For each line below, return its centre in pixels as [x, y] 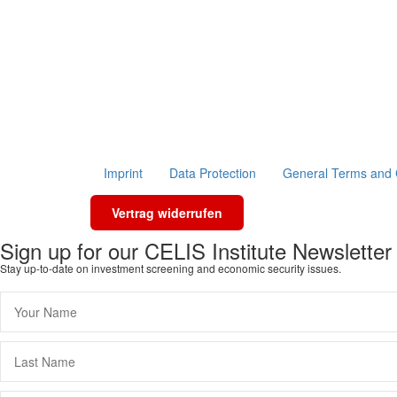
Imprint [123, 173]
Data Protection [213, 173]
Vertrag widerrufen [167, 213]
